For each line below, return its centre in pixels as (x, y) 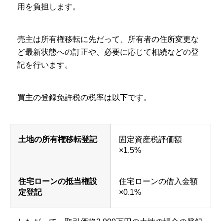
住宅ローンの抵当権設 (58, 182)
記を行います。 (45, 65)
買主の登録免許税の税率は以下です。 (84, 98)
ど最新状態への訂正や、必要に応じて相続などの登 (108, 52)
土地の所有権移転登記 (58, 140)
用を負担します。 (49, 7)
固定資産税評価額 (150, 140)
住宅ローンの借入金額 (158, 182)
